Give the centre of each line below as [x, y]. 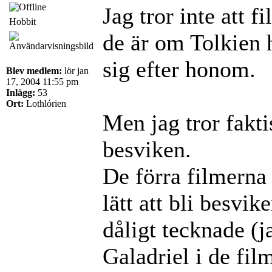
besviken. [147, 149]
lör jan [75, 70]
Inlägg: [21, 92]
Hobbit [22, 21]
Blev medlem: [34, 70]
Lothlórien [45, 103]
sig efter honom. [179, 69]
